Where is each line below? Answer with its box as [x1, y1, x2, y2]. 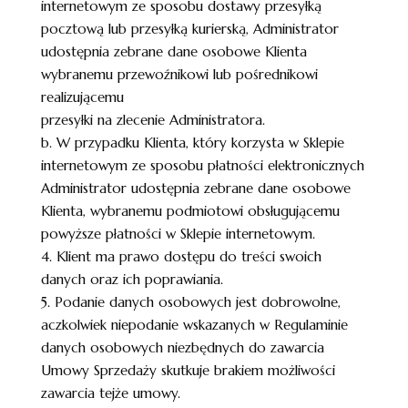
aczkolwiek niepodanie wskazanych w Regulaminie [40, 316, 348, 333]
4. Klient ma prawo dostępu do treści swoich [40, 248, 321, 265]
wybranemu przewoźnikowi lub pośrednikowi [40, 66, 318, 83]
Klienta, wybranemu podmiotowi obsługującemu [40, 202, 340, 219]
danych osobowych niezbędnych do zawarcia [40, 339, 324, 356]
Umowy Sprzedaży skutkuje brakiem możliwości [40, 362, 335, 379]
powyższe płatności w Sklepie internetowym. [40, 225, 315, 242]
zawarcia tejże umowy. [40, 384, 180, 402]
